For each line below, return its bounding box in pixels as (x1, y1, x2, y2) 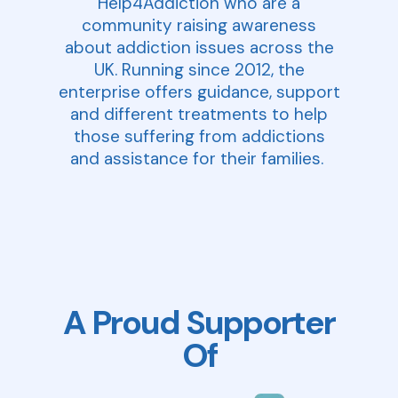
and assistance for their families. (70, 147, 328, 171)
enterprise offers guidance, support (58, 81, 340, 104)
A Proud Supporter (63, 300, 335, 345)
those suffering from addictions (73, 125, 325, 148)
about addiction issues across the (64, 36, 334, 60)
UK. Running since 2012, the (93, 59, 305, 82)
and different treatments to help (70, 103, 328, 126)
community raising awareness (82, 14, 316, 37)
